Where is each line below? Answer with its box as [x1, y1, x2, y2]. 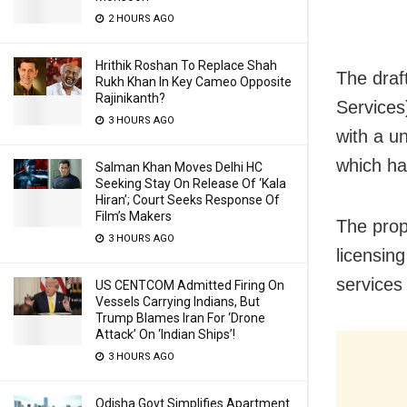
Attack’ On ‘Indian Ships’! [95, 327, 235, 342]
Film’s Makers [95, 209, 172, 223]
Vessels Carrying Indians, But [95, 294, 260, 309]
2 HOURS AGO [105, 13, 174, 25]
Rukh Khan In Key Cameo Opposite [95, 74, 292, 89]
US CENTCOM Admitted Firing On [95, 278, 284, 293]
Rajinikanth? [95, 91, 165, 105]
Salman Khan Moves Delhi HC [95, 160, 263, 174]
